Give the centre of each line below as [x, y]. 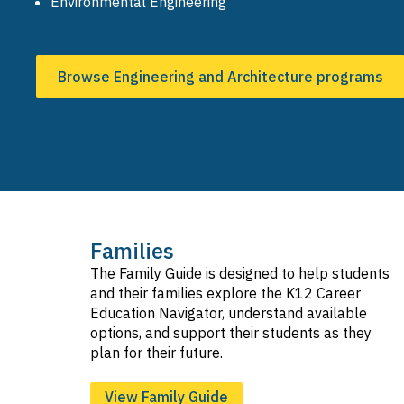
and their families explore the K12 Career [225, 293]
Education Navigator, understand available [229, 313]
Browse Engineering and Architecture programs [220, 77]
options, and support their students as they [231, 333]
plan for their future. [156, 353]
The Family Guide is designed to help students [240, 273]
